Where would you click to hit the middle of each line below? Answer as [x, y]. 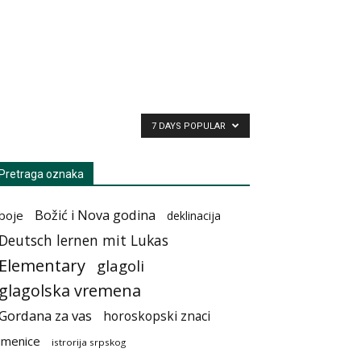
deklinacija [194, 216]
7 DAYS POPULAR [190, 126]
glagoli [120, 266]
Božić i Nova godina [95, 215]
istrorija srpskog [89, 342]
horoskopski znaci [157, 316]
